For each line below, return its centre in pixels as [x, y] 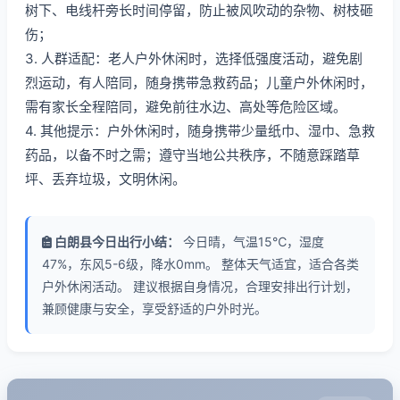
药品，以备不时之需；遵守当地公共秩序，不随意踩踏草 [192, 155]
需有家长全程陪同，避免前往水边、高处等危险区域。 [186, 107]
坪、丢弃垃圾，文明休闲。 [105, 179]
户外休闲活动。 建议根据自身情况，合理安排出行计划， [200, 286]
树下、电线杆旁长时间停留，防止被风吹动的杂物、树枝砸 [199, 10]
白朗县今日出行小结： [116, 242]
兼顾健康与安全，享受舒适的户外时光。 [154, 308]
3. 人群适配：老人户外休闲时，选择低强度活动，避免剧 [194, 58]
